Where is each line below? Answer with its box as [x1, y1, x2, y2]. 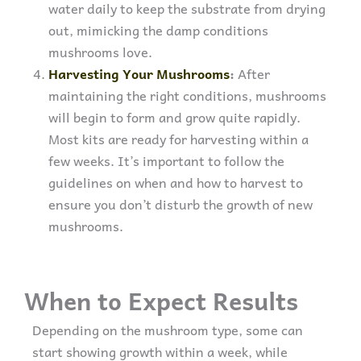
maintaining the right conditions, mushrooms [48, 85, 326, 106]
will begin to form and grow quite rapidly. [48, 106, 301, 128]
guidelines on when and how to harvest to [48, 172, 303, 193]
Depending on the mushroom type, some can [32, 318, 303, 340]
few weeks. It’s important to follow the [48, 150, 284, 172]
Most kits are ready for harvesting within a [48, 128, 309, 150]
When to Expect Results [24, 280, 298, 320]
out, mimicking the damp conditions [48, 19, 268, 41]
